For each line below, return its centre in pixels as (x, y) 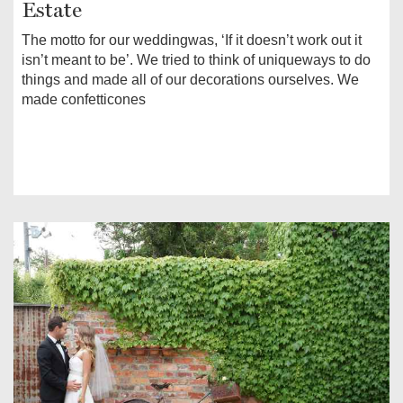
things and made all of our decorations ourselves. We (190, 79)
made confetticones (84, 99)
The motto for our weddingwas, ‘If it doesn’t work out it (192, 40)
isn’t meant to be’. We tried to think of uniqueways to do (196, 59)
